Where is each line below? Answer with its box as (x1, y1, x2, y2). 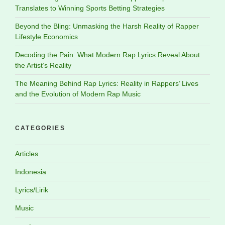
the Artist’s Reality (15, 61, 71, 70)
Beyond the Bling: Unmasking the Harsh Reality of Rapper (15, 22, 199, 31)
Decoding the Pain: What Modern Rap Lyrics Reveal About (15, 51, 200, 59)
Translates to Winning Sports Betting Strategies (15, 4, 165, 13)
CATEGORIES (15, 125, 65, 132)
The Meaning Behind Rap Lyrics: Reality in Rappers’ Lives (15, 79, 198, 88)
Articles (15, 150, 38, 158)
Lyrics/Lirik (15, 186, 48, 194)
